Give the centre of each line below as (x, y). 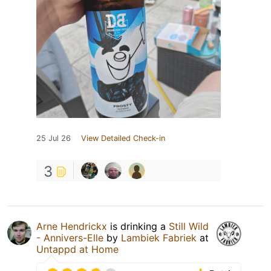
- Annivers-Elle (70, 237)
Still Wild (189, 226)
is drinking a (138, 226)
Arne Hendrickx (72, 226)
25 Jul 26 (54, 138)
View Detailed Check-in (123, 138)
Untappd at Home (77, 249)
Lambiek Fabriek (159, 237)
